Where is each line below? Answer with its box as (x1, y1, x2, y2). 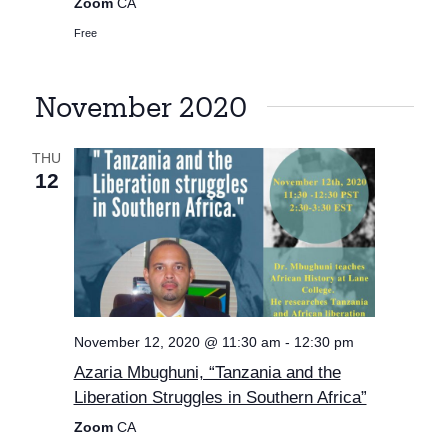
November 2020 (34, 91, 247, 123)
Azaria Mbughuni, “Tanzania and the (73, 362, 341, 383)
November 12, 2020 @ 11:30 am (73, 334, 281, 351)
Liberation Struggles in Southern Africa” (73, 387, 367, 408)
